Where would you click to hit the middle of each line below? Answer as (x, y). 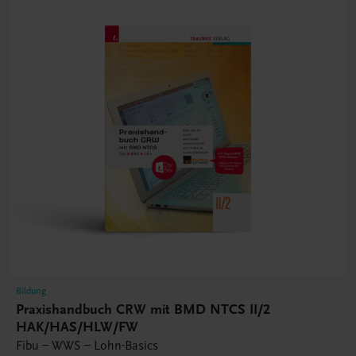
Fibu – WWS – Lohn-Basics (87, 346)
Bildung (31, 291)
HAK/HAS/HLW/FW (77, 327)
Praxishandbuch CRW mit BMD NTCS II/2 (143, 310)
